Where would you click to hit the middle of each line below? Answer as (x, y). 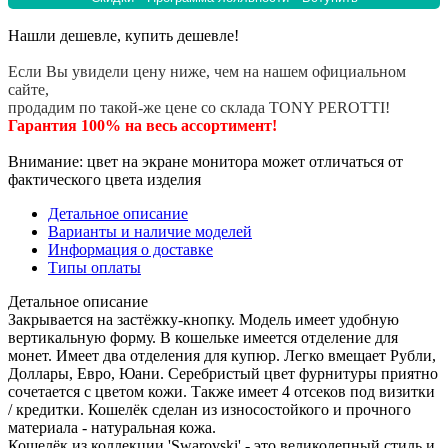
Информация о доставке (130, 249)
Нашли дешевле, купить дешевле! (123, 35)
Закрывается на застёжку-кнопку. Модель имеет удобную (203, 319)
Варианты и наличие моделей (150, 231)
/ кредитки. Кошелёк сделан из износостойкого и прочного (209, 409)
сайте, (28, 89)
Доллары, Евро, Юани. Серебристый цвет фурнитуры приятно (223, 373)
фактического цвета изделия (104, 179)
